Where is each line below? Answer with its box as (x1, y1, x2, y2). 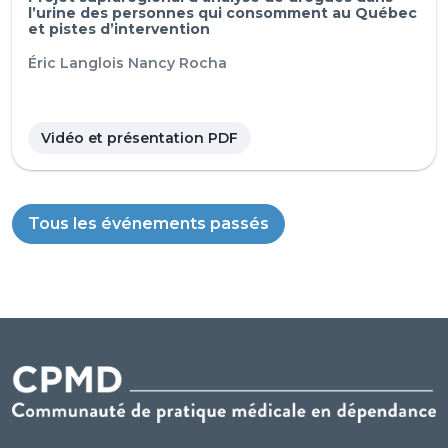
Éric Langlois (28, 54, 124, 73)
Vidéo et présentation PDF (41, 129, 238, 148)
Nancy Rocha (128, 54, 227, 73)
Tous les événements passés (28, 214, 269, 234)
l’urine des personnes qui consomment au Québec (28, 4, 417, 23)
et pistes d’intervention (28, 20, 210, 39)
